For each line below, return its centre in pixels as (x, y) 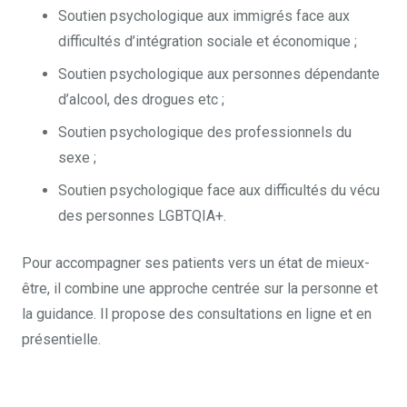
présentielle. (61, 340)
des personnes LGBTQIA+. (142, 216)
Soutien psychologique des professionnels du (205, 133)
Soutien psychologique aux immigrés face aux (204, 16)
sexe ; (77, 158)
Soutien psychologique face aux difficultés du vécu (219, 191)
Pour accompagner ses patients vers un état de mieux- (196, 263)
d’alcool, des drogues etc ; (141, 100)
